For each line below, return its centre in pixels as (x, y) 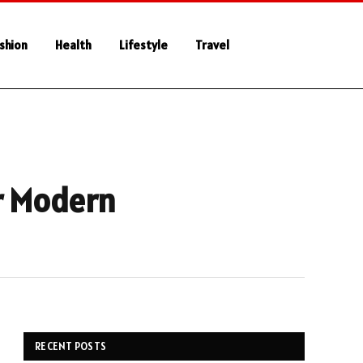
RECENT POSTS (71, 346)
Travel (212, 45)
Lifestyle (143, 45)
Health (73, 45)
